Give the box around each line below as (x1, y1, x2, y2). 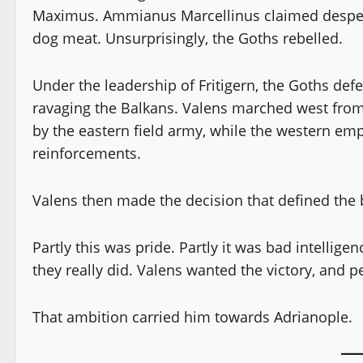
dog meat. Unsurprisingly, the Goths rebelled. (32, 28, 343, 48)
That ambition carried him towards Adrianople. (32, 306, 352, 327)
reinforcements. (32, 143, 141, 163)
